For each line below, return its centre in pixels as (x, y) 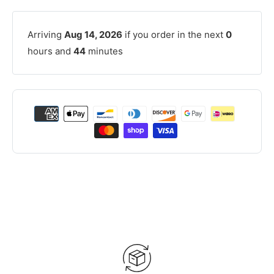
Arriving (46, 35)
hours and (50, 51)
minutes (104, 51)
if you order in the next (174, 35)
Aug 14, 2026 (93, 35)
